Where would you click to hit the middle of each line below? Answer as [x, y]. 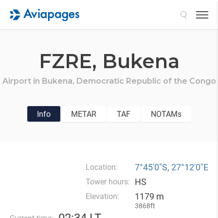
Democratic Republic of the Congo [146, 81]
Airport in [22, 81]
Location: [102, 167]
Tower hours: [108, 182]
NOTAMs [166, 114]
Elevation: [102, 196]
